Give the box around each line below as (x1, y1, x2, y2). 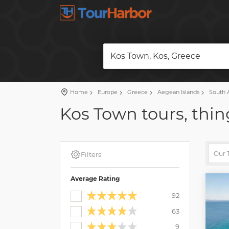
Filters (81, 150, 101, 158)
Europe (96, 88, 118, 96)
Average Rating (71, 175, 120, 182)
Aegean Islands (156, 88, 199, 96)
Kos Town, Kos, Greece (110, 51, 200, 61)
